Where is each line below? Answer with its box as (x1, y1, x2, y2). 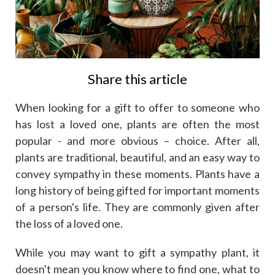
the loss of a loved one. (15, 216, 123, 230)
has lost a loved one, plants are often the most (15, 117, 260, 131)
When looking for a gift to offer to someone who (15, 100, 260, 114)
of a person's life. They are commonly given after (15, 199, 260, 214)
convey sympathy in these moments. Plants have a (15, 166, 260, 180)
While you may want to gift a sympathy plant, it (15, 245, 260, 259)
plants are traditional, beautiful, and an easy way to (15, 150, 260, 164)
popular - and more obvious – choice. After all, (15, 133, 260, 147)
